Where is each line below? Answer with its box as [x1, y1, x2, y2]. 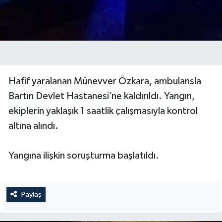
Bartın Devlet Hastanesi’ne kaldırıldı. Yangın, [8, 91, 195, 101]
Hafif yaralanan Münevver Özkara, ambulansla [8, 76, 201, 86]
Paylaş [21, 190, 42, 198]
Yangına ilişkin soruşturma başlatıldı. [8, 150, 159, 161]
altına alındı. [8, 120, 58, 131]
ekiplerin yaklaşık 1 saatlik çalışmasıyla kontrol [8, 106, 198, 116]
